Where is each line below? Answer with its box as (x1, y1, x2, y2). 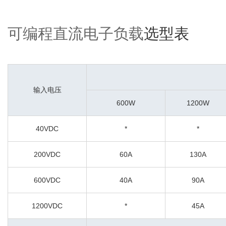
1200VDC (32, 201, 63, 210)
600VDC (34, 176, 61, 184)
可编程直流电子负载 (8, 25, 144, 42)
